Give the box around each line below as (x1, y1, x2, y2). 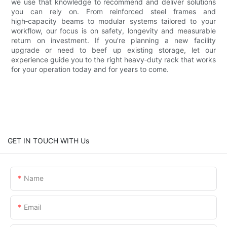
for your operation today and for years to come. (11, 64, 169, 73)
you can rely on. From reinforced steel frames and (11, 7, 216, 16)
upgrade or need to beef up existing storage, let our (11, 45, 216, 54)
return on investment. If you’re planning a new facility (11, 35, 216, 45)
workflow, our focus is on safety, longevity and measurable (11, 26, 216, 35)
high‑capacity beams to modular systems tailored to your (11, 16, 216, 25)
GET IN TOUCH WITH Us (8, 136, 89, 145)
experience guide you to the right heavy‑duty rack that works (11, 55, 216, 64)
